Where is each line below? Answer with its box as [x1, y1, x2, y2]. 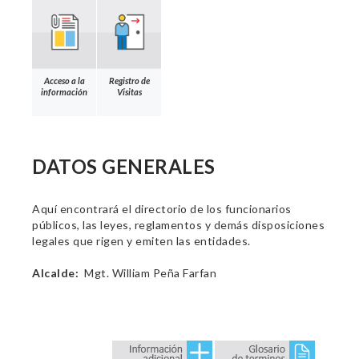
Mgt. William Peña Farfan [79, 266, 216, 280]
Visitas [116, 86, 142, 97]
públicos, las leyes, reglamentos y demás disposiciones [32, 218, 325, 232]
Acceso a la [43, 75, 85, 86]
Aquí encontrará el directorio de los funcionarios [32, 202, 292, 216]
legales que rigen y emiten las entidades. [32, 234, 251, 248]
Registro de [108, 75, 150, 86]
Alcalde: [32, 266, 79, 280]
